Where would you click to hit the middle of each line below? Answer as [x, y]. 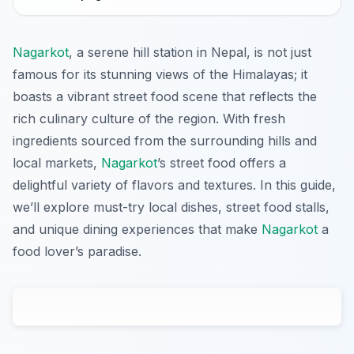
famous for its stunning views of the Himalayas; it [160, 75]
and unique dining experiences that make [137, 230]
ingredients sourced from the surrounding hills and [165, 141]
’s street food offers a [222, 163]
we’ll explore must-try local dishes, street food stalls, [171, 207]
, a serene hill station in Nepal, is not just [190, 53]
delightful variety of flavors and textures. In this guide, [174, 185]
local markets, [57, 163]
